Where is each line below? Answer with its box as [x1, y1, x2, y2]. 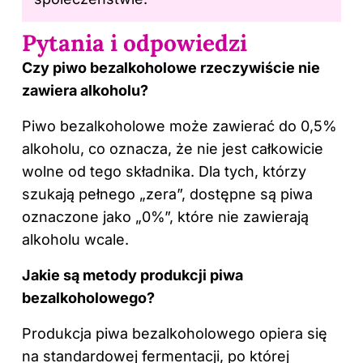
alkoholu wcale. [22, 230, 129, 248]
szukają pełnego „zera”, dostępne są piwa [22, 185, 313, 203]
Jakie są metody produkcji [22, 266, 210, 284]
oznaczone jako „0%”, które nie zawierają [22, 207, 309, 225]
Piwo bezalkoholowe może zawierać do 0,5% [22, 117, 337, 135]
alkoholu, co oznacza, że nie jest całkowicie [22, 139, 323, 157]
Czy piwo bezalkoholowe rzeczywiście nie [22, 58, 320, 76]
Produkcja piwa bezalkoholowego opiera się [22, 324, 327, 342]
